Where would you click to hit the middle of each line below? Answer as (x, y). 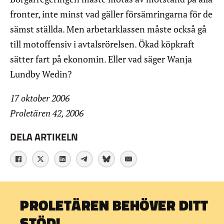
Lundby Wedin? (41, 74)
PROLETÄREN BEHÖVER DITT (114, 205)
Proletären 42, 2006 (47, 113)
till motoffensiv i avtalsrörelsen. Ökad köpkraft (102, 44)
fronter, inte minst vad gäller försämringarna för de (111, 14)
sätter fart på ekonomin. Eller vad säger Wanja (101, 59)
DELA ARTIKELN (44, 136)
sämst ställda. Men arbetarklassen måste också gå (108, 29)
